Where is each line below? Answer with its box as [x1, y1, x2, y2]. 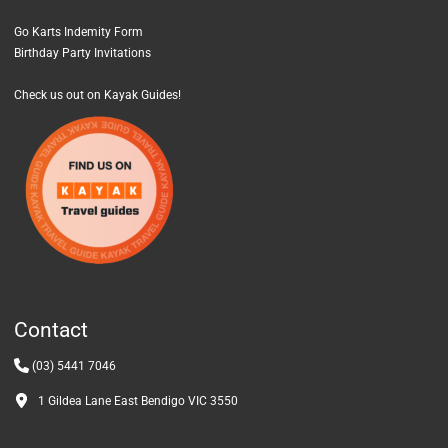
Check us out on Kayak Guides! [14, 88, 181, 103]
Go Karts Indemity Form [14, 25, 143, 40]
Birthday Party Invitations [14, 46, 151, 61]
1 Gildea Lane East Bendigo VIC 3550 [29, 393, 238, 408]
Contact [14, 318, 88, 343]
